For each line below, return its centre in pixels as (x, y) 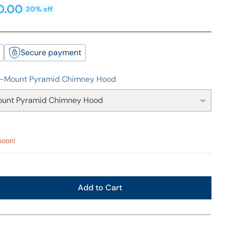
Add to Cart (100, 187)
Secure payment (51, 52)
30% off (39, 9)
